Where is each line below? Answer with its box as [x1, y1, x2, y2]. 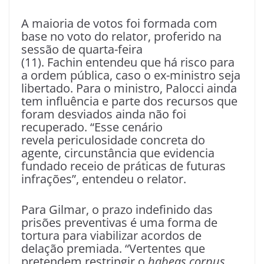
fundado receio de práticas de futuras [21, 158, 226, 174]
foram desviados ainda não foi [21, 106, 186, 123]
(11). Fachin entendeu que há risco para [21, 54, 235, 71]
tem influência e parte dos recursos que [21, 93, 237, 110]
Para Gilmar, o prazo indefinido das [21, 202, 213, 218]
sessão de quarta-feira [21, 41, 143, 58]
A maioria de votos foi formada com [21, 15, 217, 32]
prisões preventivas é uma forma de [21, 214, 217, 231]
